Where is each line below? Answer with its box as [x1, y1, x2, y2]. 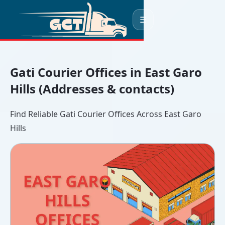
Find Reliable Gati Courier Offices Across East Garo [10, 108, 201, 120]
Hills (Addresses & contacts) [10, 80, 174, 97]
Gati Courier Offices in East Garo [10, 63, 202, 80]
